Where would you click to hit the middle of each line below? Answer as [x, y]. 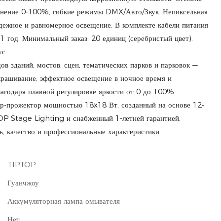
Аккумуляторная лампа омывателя [64, 201]
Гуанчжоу [23, 183]
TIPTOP [21, 165]
